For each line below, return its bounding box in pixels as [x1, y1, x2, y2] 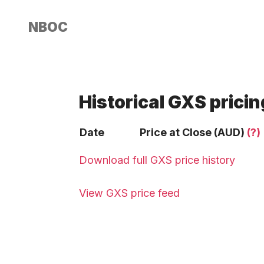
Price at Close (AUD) [140, 126, 247, 138]
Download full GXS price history [79, 154, 235, 166]
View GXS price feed [79, 187, 180, 199]
